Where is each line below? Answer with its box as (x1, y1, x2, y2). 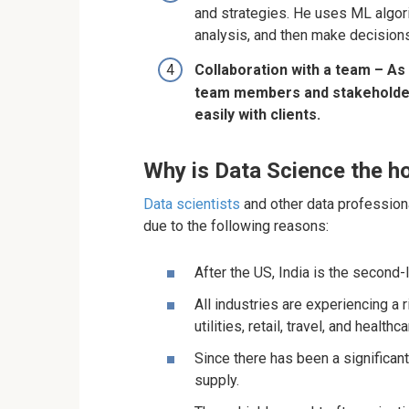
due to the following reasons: (143, 216, 329, 235)
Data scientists (143, 194, 240, 213)
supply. (194, 372, 239, 390)
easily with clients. (194, 105, 320, 123)
